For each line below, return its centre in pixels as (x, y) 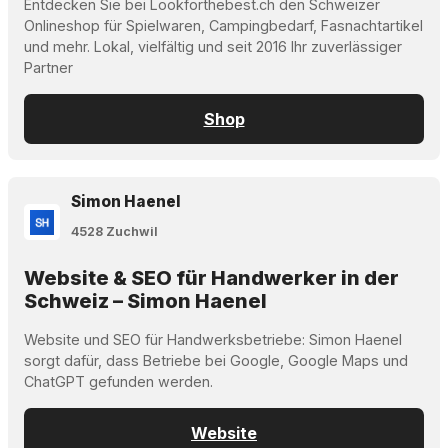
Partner (48, 68)
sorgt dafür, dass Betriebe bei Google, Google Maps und (216, 361)
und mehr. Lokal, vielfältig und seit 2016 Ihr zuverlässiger (213, 47)
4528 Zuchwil (115, 231)
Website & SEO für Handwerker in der (211, 278)
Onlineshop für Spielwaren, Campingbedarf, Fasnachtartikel (223, 26)
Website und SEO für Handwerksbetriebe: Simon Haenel (213, 340)
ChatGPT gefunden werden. (118, 382)
